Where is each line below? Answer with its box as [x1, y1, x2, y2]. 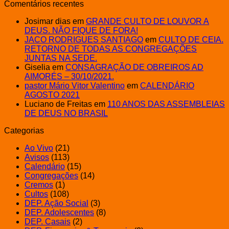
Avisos [25, 152, 49, 162]
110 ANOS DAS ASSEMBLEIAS [107, 99, 225, 108]
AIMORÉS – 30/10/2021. [25, 72, 114, 81]
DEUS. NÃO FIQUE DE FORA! [25, 26, 138, 35]
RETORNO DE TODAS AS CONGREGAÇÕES [25, 44, 197, 53]
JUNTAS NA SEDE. [25, 53, 97, 62]
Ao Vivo [25, 143, 53, 152]
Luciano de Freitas [25, 99, 92, 108]
